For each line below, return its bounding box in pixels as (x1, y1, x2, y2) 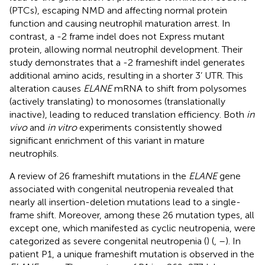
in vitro (47, 121, 77, 133)
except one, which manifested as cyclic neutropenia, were (9, 222, 256, 234)
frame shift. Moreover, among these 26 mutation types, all (9, 209, 254, 221)
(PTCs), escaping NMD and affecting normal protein (9, 4, 227, 16)
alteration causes (9, 82, 83, 94)
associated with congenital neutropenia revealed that (9, 183, 234, 195)
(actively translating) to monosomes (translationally (9, 95, 225, 107)
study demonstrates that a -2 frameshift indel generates (9, 56, 245, 68)
